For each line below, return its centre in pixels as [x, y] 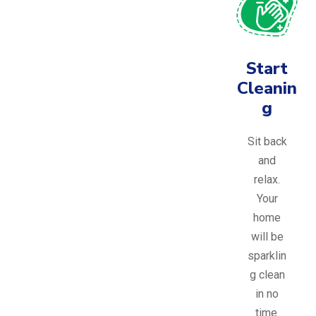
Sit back [267, 142]
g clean [267, 275]
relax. [267, 180]
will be [267, 237]
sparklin [267, 256]
